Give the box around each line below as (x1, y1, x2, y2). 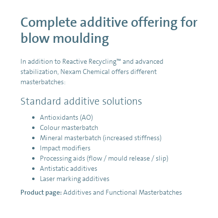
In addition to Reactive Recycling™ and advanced (20, 56, 163, 66)
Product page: (20, 187, 63, 197)
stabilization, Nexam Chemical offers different (20, 67, 157, 76)
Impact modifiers (40, 143, 91, 152)
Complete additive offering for (20, 13, 198, 31)
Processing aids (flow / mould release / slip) (40, 153, 168, 163)
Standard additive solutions (20, 94, 142, 108)
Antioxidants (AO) (40, 112, 93, 122)
